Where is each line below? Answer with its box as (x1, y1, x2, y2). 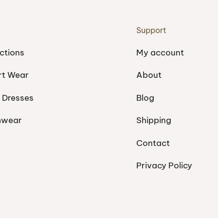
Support (136, 25, 166, 35)
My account (136, 47, 184, 58)
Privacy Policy (136, 160, 192, 171)
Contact (136, 137, 170, 148)
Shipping (136, 115, 171, 126)
